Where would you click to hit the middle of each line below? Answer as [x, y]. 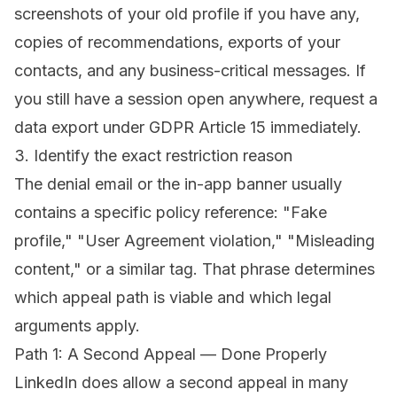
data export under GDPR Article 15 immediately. [188, 128]
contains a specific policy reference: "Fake [171, 213]
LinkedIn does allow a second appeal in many [181, 383]
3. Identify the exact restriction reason [153, 156]
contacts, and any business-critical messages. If [190, 71]
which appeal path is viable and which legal [173, 298]
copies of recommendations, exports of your [177, 43]
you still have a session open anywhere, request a [196, 99]
